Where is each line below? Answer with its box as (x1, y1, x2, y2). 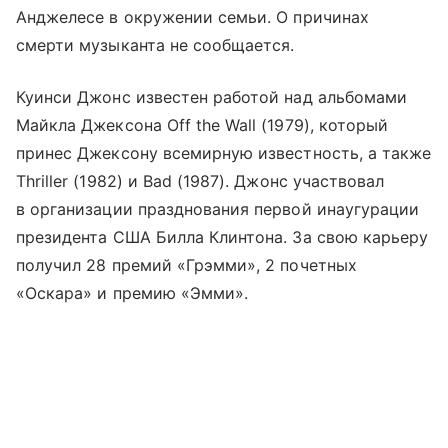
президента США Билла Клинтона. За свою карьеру (16, 227, 429, 248)
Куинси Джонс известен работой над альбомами (16, 87, 408, 108)
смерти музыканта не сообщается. (16, 35, 295, 56)
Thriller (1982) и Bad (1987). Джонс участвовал (16, 171, 385, 192)
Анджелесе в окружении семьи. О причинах (16, 7, 369, 28)
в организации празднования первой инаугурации (16, 199, 420, 220)
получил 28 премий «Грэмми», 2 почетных (16, 255, 357, 276)
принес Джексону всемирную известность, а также (16, 143, 432, 164)
